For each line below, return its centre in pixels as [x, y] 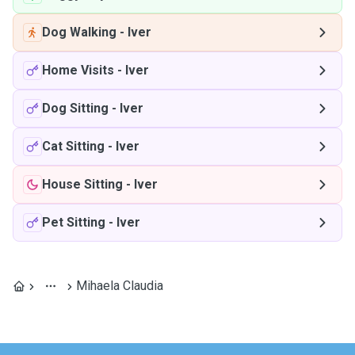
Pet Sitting [74, 222]
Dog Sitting [75, 108]
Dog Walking [79, 32]
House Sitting [82, 184]
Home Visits [78, 70]
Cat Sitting [73, 146]
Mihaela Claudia [120, 286]
